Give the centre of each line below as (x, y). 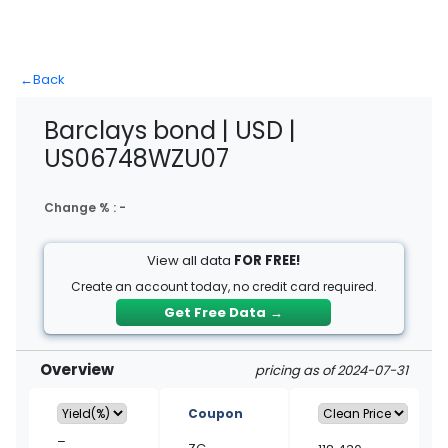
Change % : (81, 207)
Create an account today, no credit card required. (223, 286)
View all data (191, 260)
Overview (77, 369)
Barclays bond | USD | (170, 130)
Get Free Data (215, 312)
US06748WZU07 (136, 158)
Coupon (215, 413)
